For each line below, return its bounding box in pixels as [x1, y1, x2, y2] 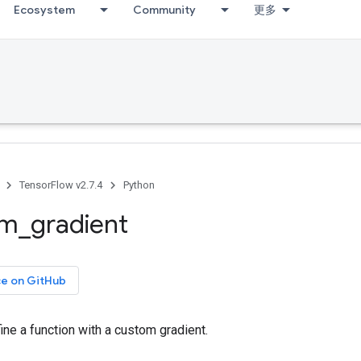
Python [123, 179, 155, 191]
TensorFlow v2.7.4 [19, 179, 102, 191]
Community [133, 2, 196, 17]
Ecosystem [14, 2, 75, 17]
